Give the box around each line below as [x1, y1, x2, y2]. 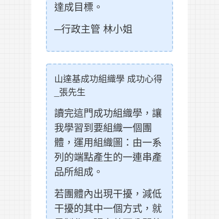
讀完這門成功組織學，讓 [54, 106, 162, 120]
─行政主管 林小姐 [54, 22, 132, 36]
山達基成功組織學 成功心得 [54, 72, 162, 85]
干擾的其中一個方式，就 [54, 201, 162, 216]
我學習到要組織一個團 [54, 120, 152, 135]
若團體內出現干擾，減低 [54, 186, 162, 201]
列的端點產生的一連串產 [54, 150, 162, 164]
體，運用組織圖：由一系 [54, 135, 162, 150]
